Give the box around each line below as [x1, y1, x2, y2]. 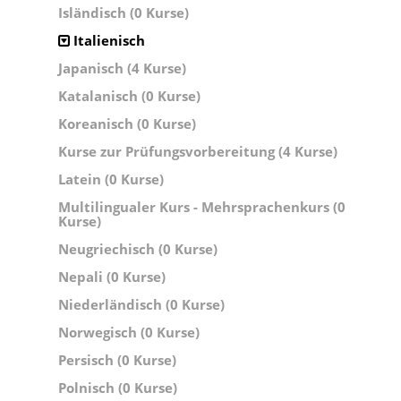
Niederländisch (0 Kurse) [58, 295, 225, 313]
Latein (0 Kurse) [58, 170, 164, 188]
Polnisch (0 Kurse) [58, 379, 177, 397]
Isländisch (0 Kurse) [58, 4, 189, 21]
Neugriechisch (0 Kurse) [58, 240, 218, 258]
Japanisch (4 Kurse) [58, 59, 186, 77]
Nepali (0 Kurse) [58, 268, 166, 286]
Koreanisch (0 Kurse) [58, 115, 196, 132]
